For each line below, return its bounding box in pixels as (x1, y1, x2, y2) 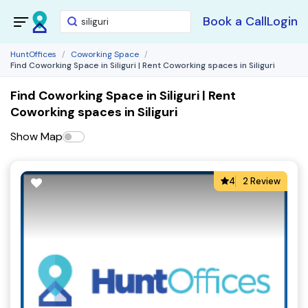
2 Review (243, 175, 280, 187)
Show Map (10, 129, 63, 144)
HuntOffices (10, 49, 56, 60)
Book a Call (203, 13, 267, 30)
